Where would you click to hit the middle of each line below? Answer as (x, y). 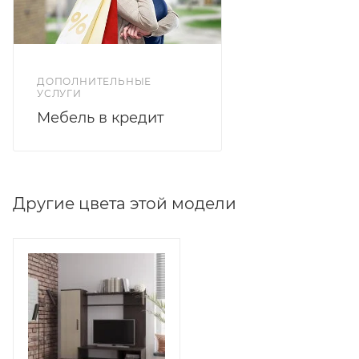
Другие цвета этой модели (125, 203)
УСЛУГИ (59, 93)
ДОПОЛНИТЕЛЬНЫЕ (95, 81)
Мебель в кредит (101, 118)
